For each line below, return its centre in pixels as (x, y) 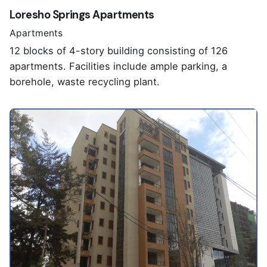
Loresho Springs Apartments (82, 15)
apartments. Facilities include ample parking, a (118, 66)
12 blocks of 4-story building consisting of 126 (119, 50)
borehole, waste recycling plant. (85, 81)
